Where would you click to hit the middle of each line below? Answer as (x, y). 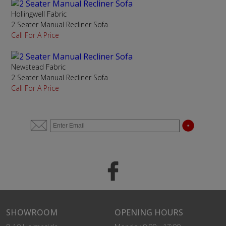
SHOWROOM (32, 212)
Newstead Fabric (39, 67)
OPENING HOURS (149, 212)
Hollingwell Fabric (39, 14)
